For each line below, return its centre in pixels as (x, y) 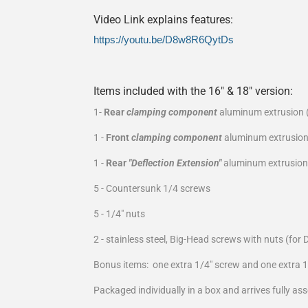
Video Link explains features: (163, 19)
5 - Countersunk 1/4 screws (153, 189)
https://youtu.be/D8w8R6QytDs (164, 40)
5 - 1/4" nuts (119, 214)
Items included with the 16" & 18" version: (193, 91)
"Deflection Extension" (175, 163)
